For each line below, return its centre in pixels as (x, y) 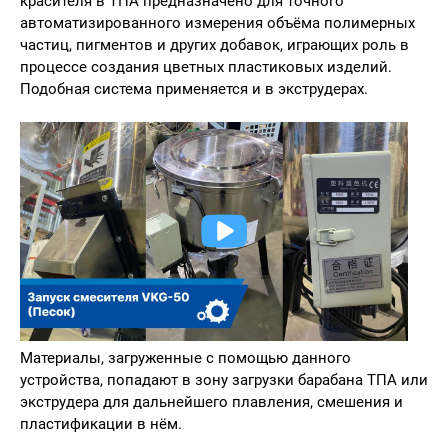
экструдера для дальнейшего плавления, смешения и (211, 401)
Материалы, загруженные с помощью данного (185, 357)
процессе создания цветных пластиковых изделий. (206, 66)
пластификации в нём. (101, 423)
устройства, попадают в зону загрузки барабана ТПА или (224, 379)
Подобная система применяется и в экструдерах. (194, 88)
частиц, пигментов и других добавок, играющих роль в (214, 44)
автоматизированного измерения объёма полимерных (217, 22)
